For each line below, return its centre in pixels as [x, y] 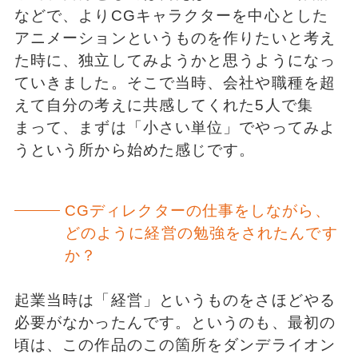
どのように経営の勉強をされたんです [201, 233]
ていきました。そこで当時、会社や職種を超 [175, 82]
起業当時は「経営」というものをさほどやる [175, 300]
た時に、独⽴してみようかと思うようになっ [175, 60]
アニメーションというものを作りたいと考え [175, 38]
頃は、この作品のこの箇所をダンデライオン [175, 345]
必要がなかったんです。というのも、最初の [175, 323]
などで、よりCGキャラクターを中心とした [171, 15]
